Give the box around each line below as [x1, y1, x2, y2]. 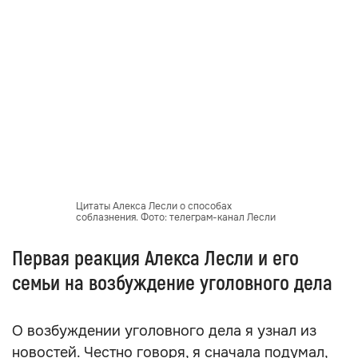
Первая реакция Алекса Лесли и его [12, 246, 299, 272]
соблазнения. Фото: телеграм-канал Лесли [76, 211, 276, 224]
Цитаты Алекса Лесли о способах [76, 200, 232, 213]
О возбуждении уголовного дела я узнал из [12, 322, 316, 340]
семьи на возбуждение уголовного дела [12, 271, 332, 296]
